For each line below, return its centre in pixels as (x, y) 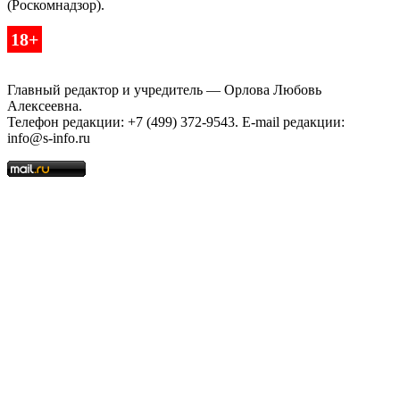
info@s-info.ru (49, 138)
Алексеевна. (45, 106)
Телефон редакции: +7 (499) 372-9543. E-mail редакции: (176, 122)
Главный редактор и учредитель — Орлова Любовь (164, 90)
